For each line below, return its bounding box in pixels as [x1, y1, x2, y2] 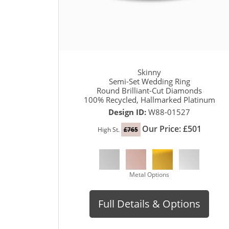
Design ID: [108, 106, 148, 117]
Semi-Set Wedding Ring [108, 76, 190, 86]
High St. [97, 125, 121, 134]
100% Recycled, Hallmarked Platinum [83, 94, 215, 105]
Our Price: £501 [142, 123, 201, 134]
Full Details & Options [98, 196, 200, 211]
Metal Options [129, 170, 169, 179]
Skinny [138, 66, 161, 77]
